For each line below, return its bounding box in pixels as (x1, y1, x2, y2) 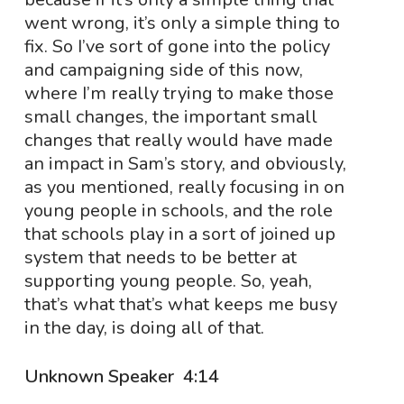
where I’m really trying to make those (23, 81, 334, 106)
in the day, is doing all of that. (23, 316, 264, 340)
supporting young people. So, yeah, (23, 269, 312, 293)
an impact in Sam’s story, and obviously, (23, 151, 346, 176)
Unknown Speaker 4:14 (23, 364, 224, 389)
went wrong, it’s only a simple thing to (23, 11, 340, 35)
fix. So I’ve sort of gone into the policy (23, 34, 330, 59)
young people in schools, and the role (23, 198, 333, 223)
